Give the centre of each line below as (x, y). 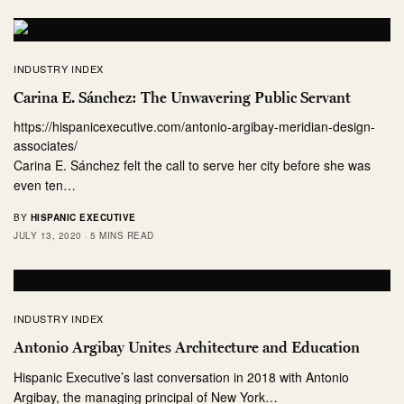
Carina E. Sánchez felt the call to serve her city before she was (193, 165)
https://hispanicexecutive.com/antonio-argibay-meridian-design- (194, 126)
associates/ (46, 145)
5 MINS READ (122, 235)
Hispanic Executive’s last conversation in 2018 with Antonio (182, 376)
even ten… (45, 184)
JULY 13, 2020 (48, 235)
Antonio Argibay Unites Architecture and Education (187, 347)
